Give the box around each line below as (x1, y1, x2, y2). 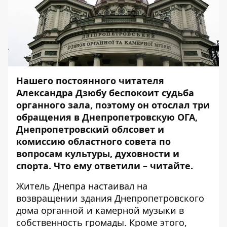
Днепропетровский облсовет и (16, 123, 164, 135)
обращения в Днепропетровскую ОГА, (16, 111, 198, 123)
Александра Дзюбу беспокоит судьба (16, 87, 194, 99)
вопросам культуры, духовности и (16, 147, 179, 160)
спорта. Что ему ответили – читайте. (16, 160, 193, 172)
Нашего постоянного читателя (16, 74, 164, 87)
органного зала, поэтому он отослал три (16, 99, 210, 111)
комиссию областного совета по (16, 135, 171, 147)
